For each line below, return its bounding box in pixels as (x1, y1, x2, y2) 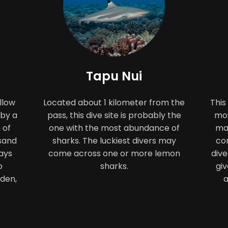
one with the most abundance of (48, 122, 180, 134)
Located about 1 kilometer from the (43, 97, 185, 109)
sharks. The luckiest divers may (52, 135, 176, 147)
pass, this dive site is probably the (47, 109, 181, 122)
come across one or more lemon (48, 148, 180, 160)
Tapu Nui (86, 68, 142, 85)
